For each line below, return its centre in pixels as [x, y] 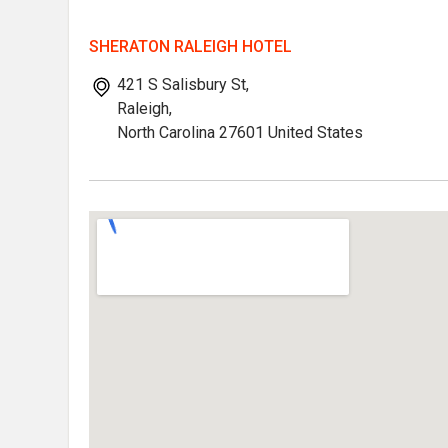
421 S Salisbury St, [183, 84]
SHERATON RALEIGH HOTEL [190, 46]
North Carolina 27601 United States [240, 132]
